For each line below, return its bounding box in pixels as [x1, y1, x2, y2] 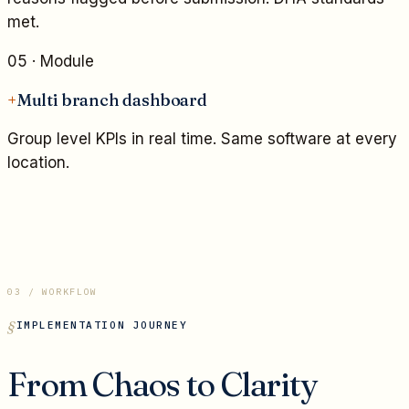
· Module [27, 52, 94, 71]
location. [7, 152, 69, 172]
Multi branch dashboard [16, 89, 207, 110]
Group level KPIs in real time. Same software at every [7, 129, 397, 148]
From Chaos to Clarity [7, 362, 318, 405]
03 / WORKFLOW [7, 285, 98, 298]
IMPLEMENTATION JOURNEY [16, 318, 188, 331]
